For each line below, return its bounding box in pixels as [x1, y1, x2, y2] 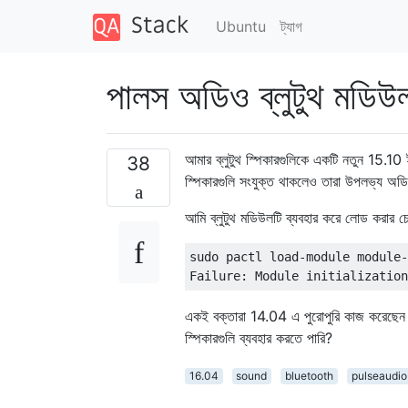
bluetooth [284, 368, 333, 382]
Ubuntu [215, 16, 266, 36]
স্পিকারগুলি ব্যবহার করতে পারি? [185, 328, 332, 347]
